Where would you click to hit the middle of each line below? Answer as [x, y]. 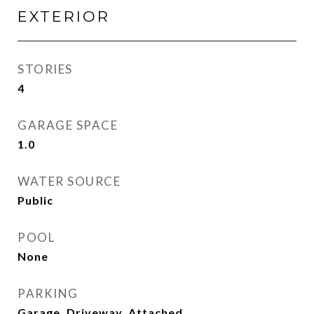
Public [35, 200]
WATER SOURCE [69, 181]
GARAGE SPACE [68, 125]
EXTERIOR [64, 16]
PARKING [48, 293]
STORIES [45, 69]
